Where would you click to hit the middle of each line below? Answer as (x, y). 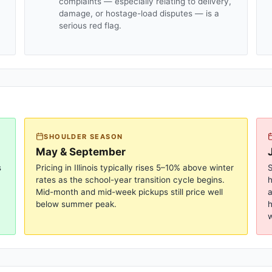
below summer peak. (76, 204)
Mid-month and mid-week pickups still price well (130, 192)
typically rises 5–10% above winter (166, 167)
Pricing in (55, 167)
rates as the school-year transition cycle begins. (131, 179)
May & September (81, 151)
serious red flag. (90, 25)
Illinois (86, 167)
